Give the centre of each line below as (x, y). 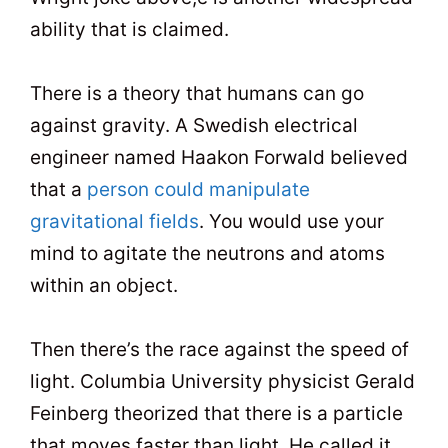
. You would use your (291, 222)
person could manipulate (198, 190)
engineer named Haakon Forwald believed (219, 158)
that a (58, 190)
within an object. (104, 286)
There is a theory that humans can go (197, 94)
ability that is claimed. (129, 29)
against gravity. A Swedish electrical (194, 126)
